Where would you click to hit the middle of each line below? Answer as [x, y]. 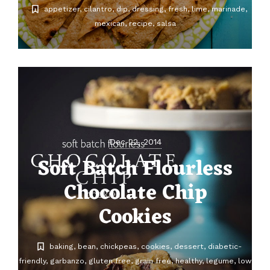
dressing [148, 9]
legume [220, 261]
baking [61, 246]
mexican [109, 24]
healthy [189, 261]
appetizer [62, 9]
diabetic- [225, 246]
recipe [140, 24]
